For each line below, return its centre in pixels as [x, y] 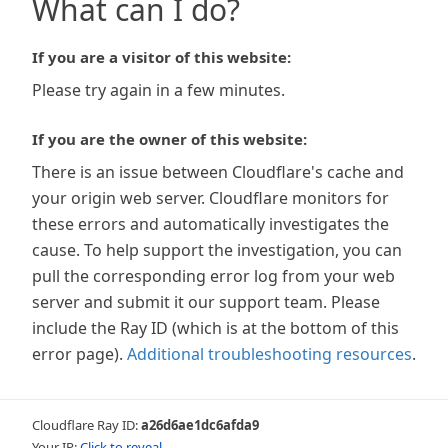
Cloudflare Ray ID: [86, 425]
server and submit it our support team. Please [206, 302]
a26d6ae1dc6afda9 [200, 425]
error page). [77, 354]
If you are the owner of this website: [169, 139]
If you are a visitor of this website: [161, 57]
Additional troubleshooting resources [269, 354]
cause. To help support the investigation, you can [217, 250]
